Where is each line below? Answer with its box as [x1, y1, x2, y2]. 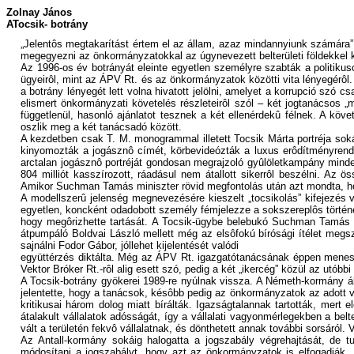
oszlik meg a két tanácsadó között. [21, 121, 182, 133]
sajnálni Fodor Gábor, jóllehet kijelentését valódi [21, 239, 239, 251]
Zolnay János [6, 6, 72, 18]
